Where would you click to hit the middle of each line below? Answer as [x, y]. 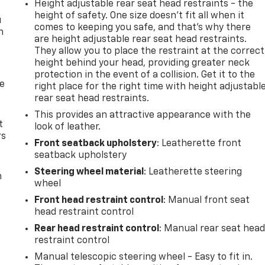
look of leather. [68, 127]
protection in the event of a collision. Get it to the [145, 75]
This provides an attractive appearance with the [143, 115]
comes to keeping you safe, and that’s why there [143, 28]
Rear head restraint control [97, 229]
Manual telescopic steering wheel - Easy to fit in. [144, 257]
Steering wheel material [89, 172]
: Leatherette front [199, 143]
